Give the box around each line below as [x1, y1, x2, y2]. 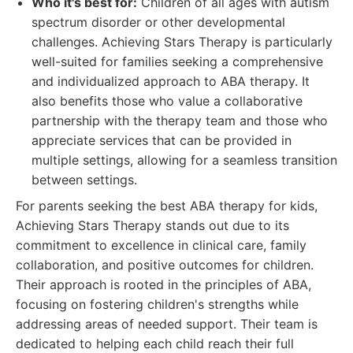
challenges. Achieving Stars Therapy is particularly [32, 34, 333, 50]
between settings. [32, 172, 137, 188]
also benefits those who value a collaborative [32, 93, 303, 109]
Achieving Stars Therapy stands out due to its [16, 217, 289, 233]
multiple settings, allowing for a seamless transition [32, 152, 337, 168]
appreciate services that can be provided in [32, 132, 292, 148]
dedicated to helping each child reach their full [16, 336, 294, 351]
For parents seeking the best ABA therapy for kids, [16, 198, 318, 214]
